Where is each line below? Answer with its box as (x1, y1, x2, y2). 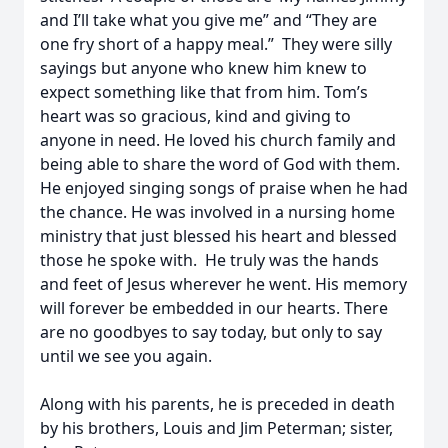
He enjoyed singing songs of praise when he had (40, 177, 408, 199)
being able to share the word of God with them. (40, 153, 400, 175)
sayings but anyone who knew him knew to (40, 57, 367, 79)
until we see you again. (40, 345, 212, 367)
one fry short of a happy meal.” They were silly (40, 33, 392, 55)
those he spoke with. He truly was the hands (40, 249, 379, 271)
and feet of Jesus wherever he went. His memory (40, 273, 407, 295)
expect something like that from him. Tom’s (40, 81, 368, 103)
